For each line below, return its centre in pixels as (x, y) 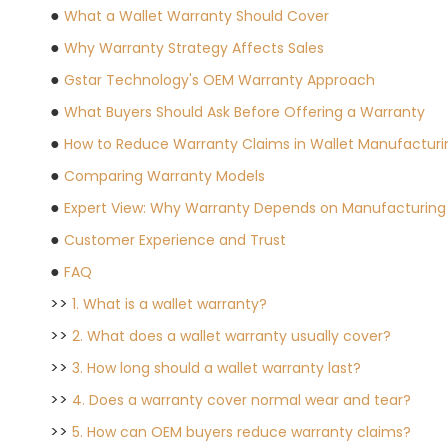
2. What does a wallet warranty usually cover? (231, 336)
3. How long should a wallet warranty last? (216, 368)
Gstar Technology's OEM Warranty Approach (219, 80)
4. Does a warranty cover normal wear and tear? (241, 400)
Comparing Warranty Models (164, 176)
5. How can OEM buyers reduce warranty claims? (241, 432)
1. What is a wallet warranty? (169, 304)
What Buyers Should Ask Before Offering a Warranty (244, 112)
